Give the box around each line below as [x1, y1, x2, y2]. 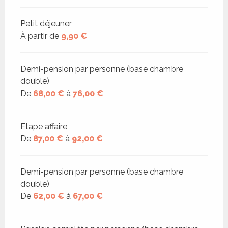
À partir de [20, 31, 61, 41]
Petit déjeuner [20, 19, 72, 29]
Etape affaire [20, 122, 67, 132]
